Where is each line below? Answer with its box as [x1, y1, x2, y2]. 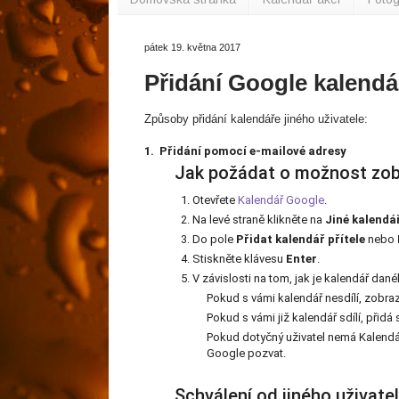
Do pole [192, 232, 236, 247]
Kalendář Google [238, 193, 324, 208]
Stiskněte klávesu [192, 252, 286, 266]
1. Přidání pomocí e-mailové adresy [144, 144, 346, 159]
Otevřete [192, 193, 238, 208]
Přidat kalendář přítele [236, 232, 365, 247]
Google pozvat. [207, 346, 286, 361]
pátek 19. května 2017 [144, 41, 240, 53]
